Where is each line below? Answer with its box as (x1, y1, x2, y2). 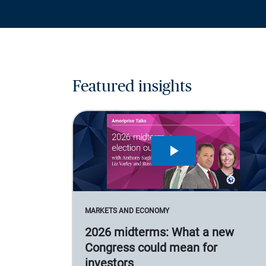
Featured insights (72, 78, 192, 94)
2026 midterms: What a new (85, 224, 234, 239)
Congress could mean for (85, 240, 217, 255)
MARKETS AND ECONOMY (85, 206, 169, 215)
